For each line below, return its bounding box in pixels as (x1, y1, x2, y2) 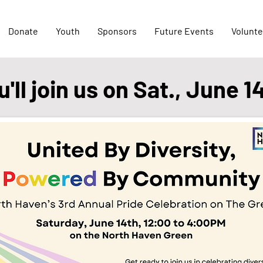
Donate (8, 25, 38, 36)
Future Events (154, 25, 214, 36)
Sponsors (97, 25, 137, 36)
